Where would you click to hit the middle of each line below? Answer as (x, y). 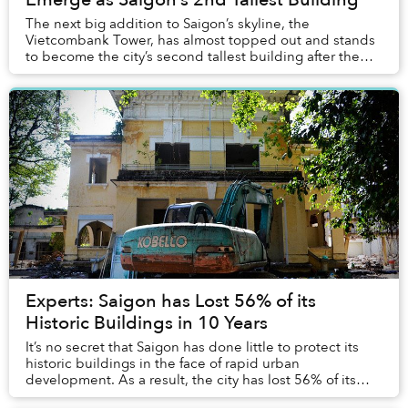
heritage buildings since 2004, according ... (163, 396)
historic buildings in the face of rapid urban (163, 363)
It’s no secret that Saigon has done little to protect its (192, 347)
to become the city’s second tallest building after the (193, 56)
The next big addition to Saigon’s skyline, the (168, 23)
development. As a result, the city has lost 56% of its (191, 379)
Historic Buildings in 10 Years (147, 322)
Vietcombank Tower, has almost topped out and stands (200, 40)
